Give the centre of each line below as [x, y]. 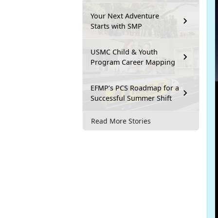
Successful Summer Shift [131, 98]
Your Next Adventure [125, 16]
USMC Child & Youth [124, 52]
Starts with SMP [116, 26]
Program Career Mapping [133, 62]
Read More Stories [121, 121]
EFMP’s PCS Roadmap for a [135, 88]
